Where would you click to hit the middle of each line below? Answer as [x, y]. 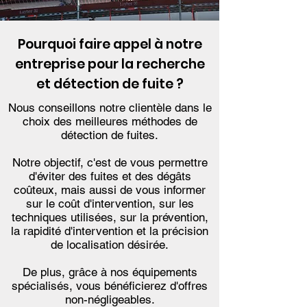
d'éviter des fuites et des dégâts [110, 176]
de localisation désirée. [110, 245]
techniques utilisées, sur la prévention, [110, 217]
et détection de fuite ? [110, 84]
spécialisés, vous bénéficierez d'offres [110, 286]
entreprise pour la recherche [110, 64]
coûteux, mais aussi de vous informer [110, 190]
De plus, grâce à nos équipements [110, 272]
